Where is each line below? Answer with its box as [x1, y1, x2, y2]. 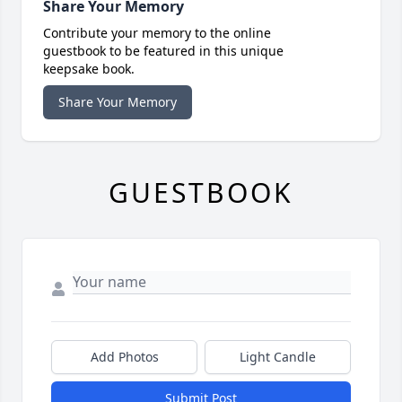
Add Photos [90, 348, 159, 366]
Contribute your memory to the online [43, 24, 271, 42]
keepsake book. [43, 60, 135, 78]
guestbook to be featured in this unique [43, 42, 284, 60]
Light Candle [240, 348, 316, 366]
